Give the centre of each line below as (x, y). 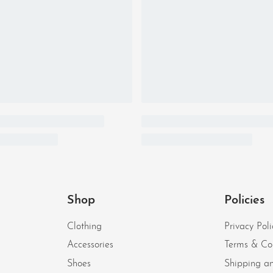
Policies (245, 201)
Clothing (84, 227)
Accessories (90, 245)
